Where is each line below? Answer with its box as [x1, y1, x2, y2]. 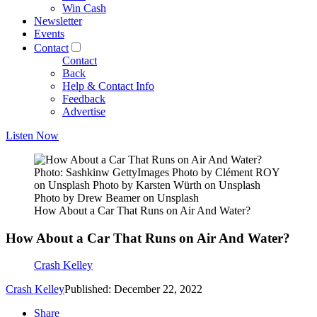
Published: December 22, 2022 [64, 283, 202, 296]
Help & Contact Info [62, 80, 154, 92]
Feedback [62, 93, 105, 105]
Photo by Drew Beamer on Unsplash [34, 192, 199, 204]
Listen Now [6, 129, 59, 142]
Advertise [62, 105, 105, 117]
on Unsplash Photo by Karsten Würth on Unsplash [34, 179, 260, 191]
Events [34, 28, 64, 40]
